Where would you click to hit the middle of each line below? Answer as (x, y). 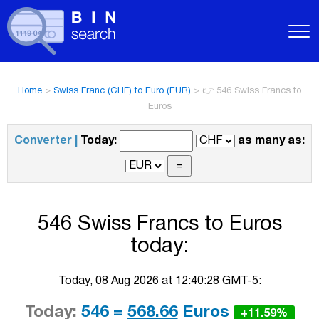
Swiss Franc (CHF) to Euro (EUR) (122, 91)
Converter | (46, 141)
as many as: (271, 141)
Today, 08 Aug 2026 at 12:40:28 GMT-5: (159, 281)
